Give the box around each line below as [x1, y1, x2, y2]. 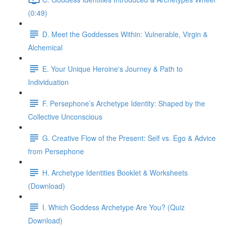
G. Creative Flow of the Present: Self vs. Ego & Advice [42, 132, 216, 143]
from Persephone [28, 146, 84, 156]
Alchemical [28, 42, 63, 52]
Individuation [28, 77, 69, 87]
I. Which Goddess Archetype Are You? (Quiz [42, 202, 185, 212]
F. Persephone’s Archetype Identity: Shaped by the [42, 98, 205, 108]
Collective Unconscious [28, 111, 102, 122]
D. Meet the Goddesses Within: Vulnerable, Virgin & [42, 28, 208, 39]
